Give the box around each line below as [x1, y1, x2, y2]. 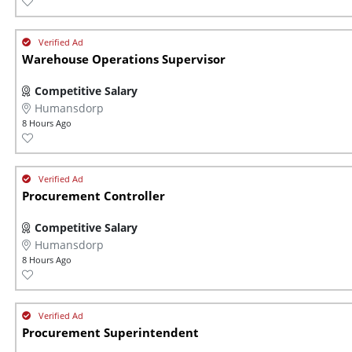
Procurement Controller [22, 188, 165, 205]
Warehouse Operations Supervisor [22, 51, 225, 68]
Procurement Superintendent [22, 324, 199, 342]
